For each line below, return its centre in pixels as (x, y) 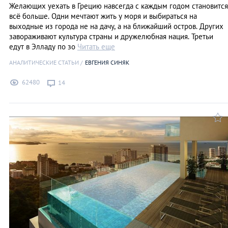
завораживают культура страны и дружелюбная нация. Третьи (111, 37)
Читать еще (96, 47)
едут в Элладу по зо (43, 47)
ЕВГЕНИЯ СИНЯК (107, 63)
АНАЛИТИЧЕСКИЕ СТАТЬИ (44, 63)
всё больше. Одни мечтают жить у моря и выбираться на (103, 16)
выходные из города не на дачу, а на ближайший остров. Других (116, 26)
